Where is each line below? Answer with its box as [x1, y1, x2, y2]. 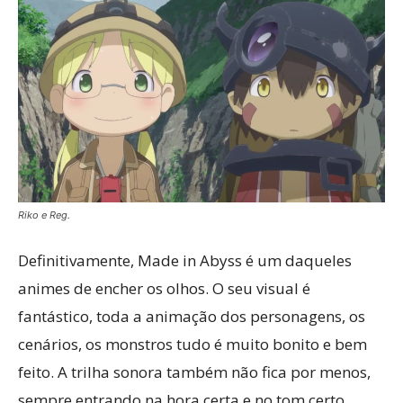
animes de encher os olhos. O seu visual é [18, 277, 310, 299]
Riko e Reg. [18, 208, 70, 221]
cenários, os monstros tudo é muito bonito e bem [18, 333, 367, 354]
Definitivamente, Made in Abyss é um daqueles [18, 249, 352, 271]
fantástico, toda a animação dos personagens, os [18, 305, 365, 327]
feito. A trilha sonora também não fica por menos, [18, 361, 371, 382]
